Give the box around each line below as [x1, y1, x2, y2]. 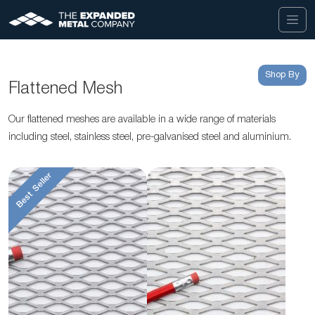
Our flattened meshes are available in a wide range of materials [8, 115, 276, 124]
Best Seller [15, 171, 53, 210]
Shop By [265, 71, 300, 79]
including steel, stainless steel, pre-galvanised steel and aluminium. [8, 133, 291, 142]
